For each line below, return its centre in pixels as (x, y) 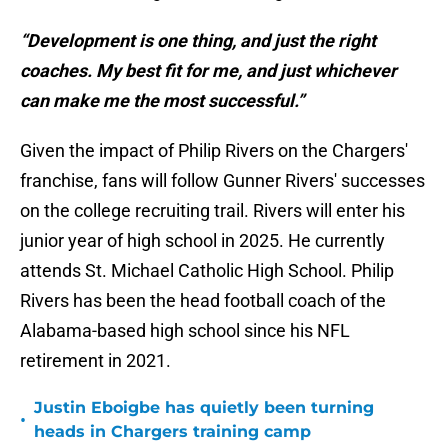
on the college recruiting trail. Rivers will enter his (212, 211)
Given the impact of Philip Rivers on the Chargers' (214, 151)
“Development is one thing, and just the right (198, 41)
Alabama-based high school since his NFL (185, 331)
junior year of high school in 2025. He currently (202, 241)
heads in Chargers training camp (172, 432)
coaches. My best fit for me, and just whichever (208, 71)
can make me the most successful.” (162, 101)
